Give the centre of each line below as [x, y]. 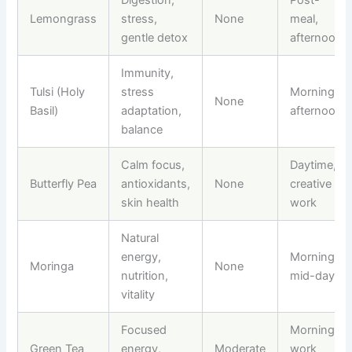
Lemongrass [64, 18]
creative [311, 183]
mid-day [313, 275]
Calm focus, [153, 165]
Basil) [44, 110]
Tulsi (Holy [58, 92]
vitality [138, 294]
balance [142, 129]
